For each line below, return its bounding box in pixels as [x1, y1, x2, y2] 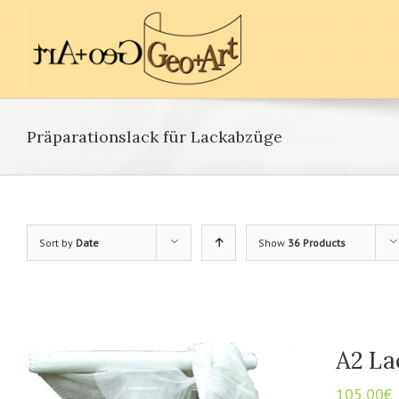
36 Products [288, 236, 346, 249]
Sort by [39, 236, 76, 249]
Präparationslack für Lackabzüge [27, 126, 282, 147]
